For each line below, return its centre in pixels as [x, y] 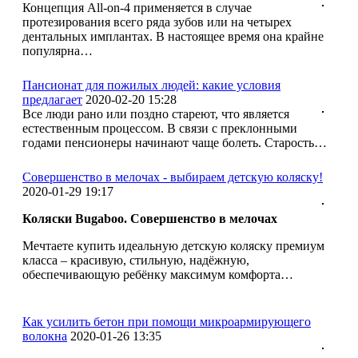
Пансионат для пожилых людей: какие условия [151, 85]
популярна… [58, 50]
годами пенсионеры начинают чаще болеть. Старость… [175, 142]
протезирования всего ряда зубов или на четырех [157, 22]
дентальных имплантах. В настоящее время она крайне [173, 36]
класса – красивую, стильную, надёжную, [136, 260]
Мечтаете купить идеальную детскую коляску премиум [173, 245]
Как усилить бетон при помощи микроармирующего [167, 321]
